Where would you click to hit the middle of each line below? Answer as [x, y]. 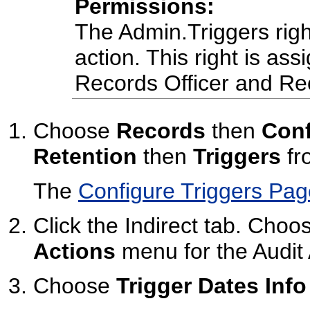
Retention [85, 156]
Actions [74, 251]
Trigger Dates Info [211, 285]
